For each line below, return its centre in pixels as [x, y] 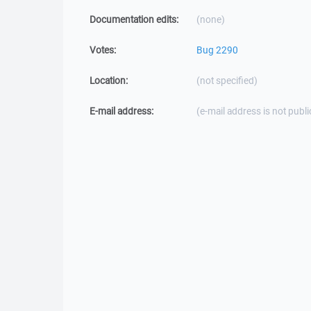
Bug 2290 [217, 50]
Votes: [103, 50]
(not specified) [227, 81]
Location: [109, 81]
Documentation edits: [134, 19]
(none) [211, 19]
